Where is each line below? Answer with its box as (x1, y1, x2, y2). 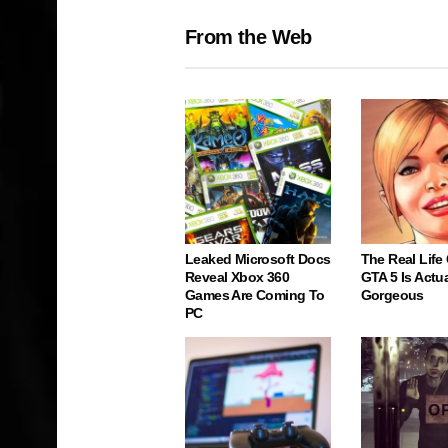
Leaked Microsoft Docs (185, 251, 331, 268)
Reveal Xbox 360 (185, 269, 290, 286)
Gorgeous (360, 287, 424, 304)
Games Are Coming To (185, 287, 325, 304)
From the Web (185, 25, 312, 48)
